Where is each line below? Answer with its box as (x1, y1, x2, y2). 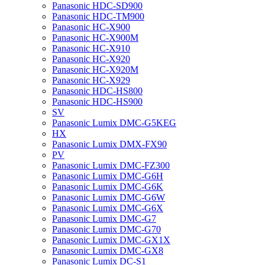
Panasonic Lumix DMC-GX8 (52, 245, 163, 256)
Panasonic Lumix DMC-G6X (52, 203, 163, 213)
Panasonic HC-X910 (52, 43, 130, 53)
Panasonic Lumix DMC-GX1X (52, 235, 170, 245)
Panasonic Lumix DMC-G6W (52, 192, 165, 202)
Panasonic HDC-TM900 (52, 11, 144, 21)
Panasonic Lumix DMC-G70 (52, 224, 161, 234)
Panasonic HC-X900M (52, 33, 138, 43)
